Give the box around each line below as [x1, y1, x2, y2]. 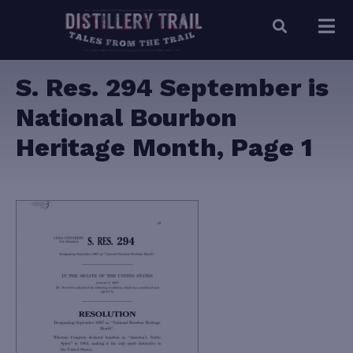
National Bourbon [16, 102, 237, 133]
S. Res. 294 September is [16, 72, 329, 103]
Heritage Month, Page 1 [16, 132, 313, 163]
